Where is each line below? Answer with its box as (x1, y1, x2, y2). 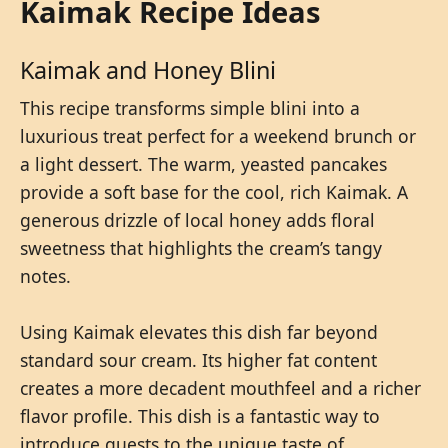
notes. (20, 263, 71, 288)
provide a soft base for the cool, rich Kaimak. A (20, 179, 408, 204)
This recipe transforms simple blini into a (20, 95, 360, 120)
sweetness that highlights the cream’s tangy (20, 235, 382, 260)
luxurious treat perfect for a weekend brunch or (20, 123, 416, 148)
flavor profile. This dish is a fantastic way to (20, 403, 380, 428)
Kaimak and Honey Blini (20, 53, 276, 86)
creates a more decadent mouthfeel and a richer (20, 375, 421, 400)
